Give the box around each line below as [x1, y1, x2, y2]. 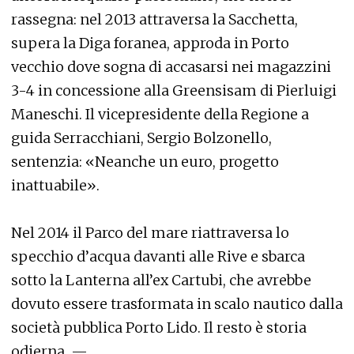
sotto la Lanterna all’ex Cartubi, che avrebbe [11, 271, 311, 289]
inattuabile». [11, 176, 100, 194]
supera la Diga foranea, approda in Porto [11, 34, 289, 52]
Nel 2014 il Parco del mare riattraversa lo [11, 224, 289, 242]
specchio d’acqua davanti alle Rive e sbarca [11, 247, 305, 265]
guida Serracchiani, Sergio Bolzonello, [11, 129, 272, 147]
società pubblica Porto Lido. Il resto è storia [11, 318, 307, 337]
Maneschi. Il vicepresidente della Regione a [11, 105, 309, 123]
